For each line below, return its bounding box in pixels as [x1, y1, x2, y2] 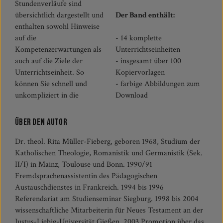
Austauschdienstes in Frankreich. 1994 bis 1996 [15, 182, 164, 193]
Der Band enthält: [115, 10, 175, 20]
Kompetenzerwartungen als [15, 44, 102, 55]
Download [115, 90, 148, 101]
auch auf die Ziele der [15, 56, 83, 66]
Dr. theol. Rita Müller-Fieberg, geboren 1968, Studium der [15, 136, 200, 147]
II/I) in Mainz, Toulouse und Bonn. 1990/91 [15, 159, 152, 170]
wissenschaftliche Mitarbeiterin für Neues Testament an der [15, 205, 203, 216]
